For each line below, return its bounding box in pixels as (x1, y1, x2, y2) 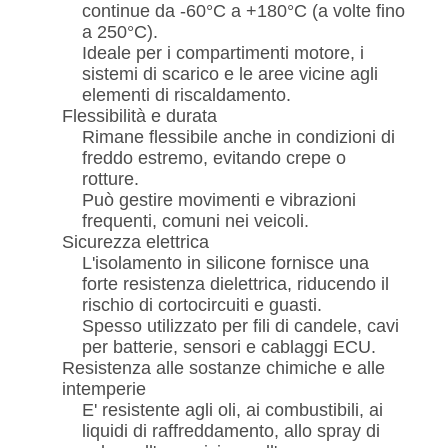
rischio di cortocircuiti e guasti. (81, 295, 322, 316)
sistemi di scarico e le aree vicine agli (81, 64, 378, 85)
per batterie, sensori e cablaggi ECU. (81, 337, 376, 358)
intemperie (61, 379, 146, 400)
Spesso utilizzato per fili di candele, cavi (81, 316, 399, 337)
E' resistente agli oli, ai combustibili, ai (81, 400, 383, 421)
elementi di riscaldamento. (81, 85, 291, 106)
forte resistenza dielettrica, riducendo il (81, 274, 389, 295)
